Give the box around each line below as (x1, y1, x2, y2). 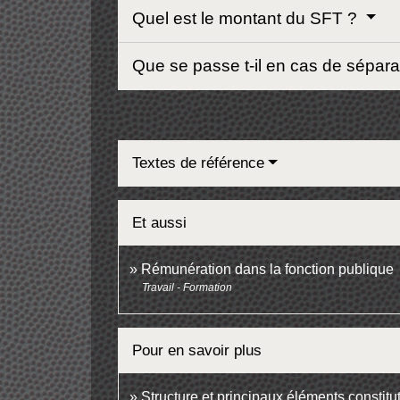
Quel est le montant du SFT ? (132, 8, 362, 28)
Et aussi (132, 213, 187, 231)
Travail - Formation (142, 280, 232, 294)
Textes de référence (132, 154, 264, 171)
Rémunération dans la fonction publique (141, 261, 394, 277)
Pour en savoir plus (132, 341, 262, 359)
